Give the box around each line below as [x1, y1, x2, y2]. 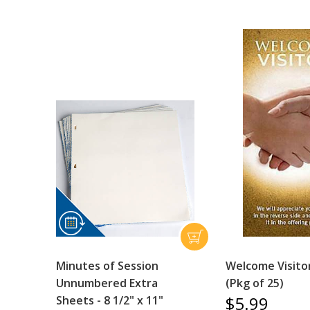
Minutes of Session [55, 257, 158, 273]
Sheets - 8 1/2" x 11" [55, 292, 163, 308]
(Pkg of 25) [226, 275, 284, 291]
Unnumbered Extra [55, 275, 158, 291]
